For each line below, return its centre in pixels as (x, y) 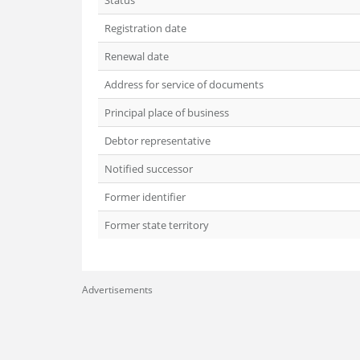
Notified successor (149, 169)
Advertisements (117, 290)
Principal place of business (167, 112)
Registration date (145, 28)
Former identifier (145, 197)
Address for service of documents (184, 84)
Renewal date (137, 56)
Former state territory (157, 225)
